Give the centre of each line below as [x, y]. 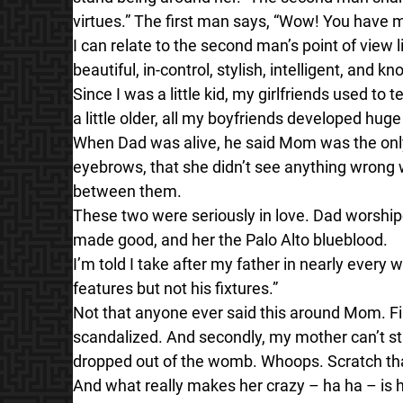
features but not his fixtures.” [175, 288]
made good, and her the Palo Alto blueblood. [230, 239]
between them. [127, 191]
